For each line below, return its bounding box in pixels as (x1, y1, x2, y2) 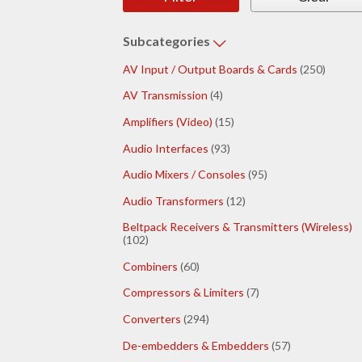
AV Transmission (123, 88, 208, 103)
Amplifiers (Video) (123, 114, 213, 128)
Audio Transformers (123, 193, 224, 208)
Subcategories (123, 33, 213, 49)
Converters (123, 312, 181, 326)
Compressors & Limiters (123, 285, 244, 300)
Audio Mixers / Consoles (123, 167, 246, 182)
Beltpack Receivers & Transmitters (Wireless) (123, 220, 352, 234)
